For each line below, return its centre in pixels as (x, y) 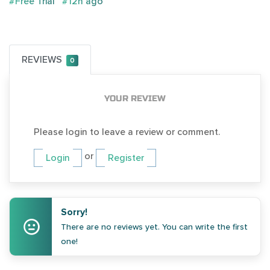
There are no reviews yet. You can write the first (155, 227)
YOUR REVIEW (135, 99)
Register (126, 158)
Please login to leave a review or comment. (127, 132)
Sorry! (74, 212)
